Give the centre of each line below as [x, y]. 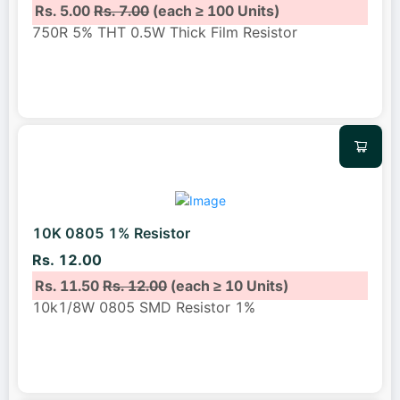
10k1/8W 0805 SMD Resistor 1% [144, 307]
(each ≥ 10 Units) [228, 285]
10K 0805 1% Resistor [111, 233]
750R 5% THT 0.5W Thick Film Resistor [165, 32]
